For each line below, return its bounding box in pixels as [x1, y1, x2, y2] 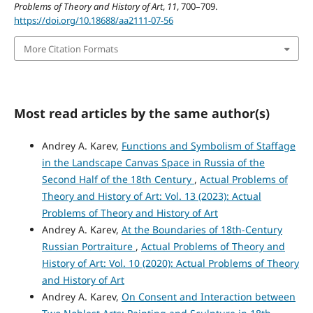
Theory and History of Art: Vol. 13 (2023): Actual [41, 189, 261, 203]
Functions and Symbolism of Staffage [121, 139, 296, 152]
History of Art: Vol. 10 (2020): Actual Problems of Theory [41, 256, 299, 270]
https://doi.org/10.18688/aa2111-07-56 [13, 14, 173, 27]
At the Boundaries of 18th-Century [121, 223, 282, 236]
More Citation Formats [23, 42, 118, 55]
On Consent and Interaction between [121, 290, 296, 303]
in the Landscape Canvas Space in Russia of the [41, 156, 265, 169]
